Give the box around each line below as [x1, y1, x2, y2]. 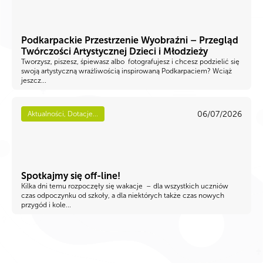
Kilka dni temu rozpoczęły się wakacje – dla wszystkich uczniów [21, 182, 228, 191]
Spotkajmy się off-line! [21, 170, 120, 182]
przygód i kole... [21, 201, 71, 210]
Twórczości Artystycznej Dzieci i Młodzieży [21, 46, 208, 58]
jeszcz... [21, 76, 46, 85]
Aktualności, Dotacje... [28, 110, 98, 119]
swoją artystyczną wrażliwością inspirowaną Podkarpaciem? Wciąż [21, 67, 232, 76]
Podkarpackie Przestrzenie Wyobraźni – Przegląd [21, 35, 238, 46]
